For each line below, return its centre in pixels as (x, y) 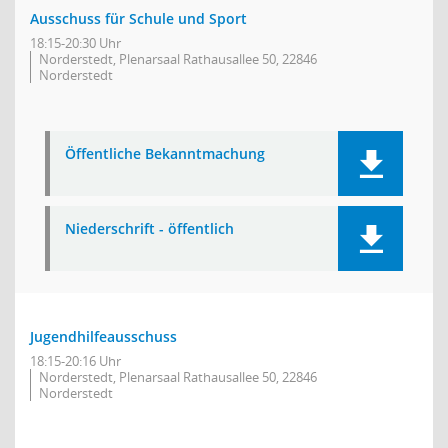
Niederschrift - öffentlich (149, 228)
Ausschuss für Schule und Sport (138, 18)
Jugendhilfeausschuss (103, 336)
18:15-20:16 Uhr (75, 361)
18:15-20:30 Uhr (75, 43)
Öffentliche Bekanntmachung (165, 153)
